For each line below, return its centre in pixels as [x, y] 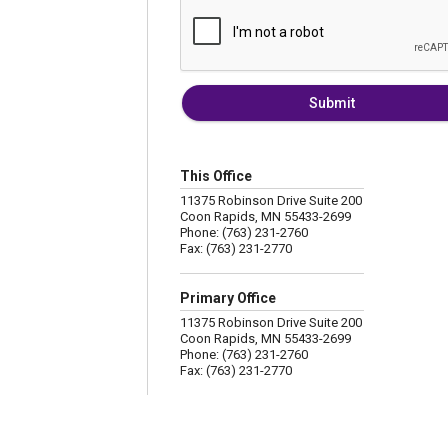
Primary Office [228, 298]
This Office [216, 176]
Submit [332, 103]
